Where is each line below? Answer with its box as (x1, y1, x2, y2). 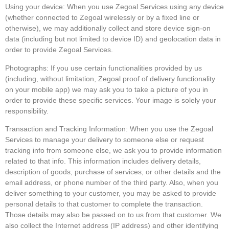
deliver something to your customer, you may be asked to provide (5, 189, 216, 198)
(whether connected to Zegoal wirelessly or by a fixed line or (5, 13, 199, 22)
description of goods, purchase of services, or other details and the (5, 168, 221, 176)
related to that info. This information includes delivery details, (5, 157, 201, 166)
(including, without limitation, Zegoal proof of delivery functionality (5, 74, 215, 83)
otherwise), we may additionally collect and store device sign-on (5, 24, 211, 33)
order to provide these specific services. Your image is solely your (5, 96, 216, 104)
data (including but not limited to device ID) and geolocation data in (5, 35, 221, 43)
